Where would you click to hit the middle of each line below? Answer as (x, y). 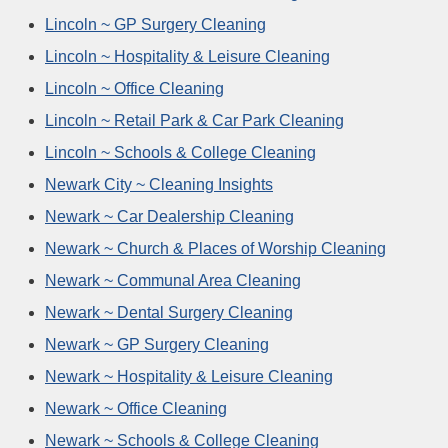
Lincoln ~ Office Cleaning (134, 88)
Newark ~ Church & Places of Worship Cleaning (215, 248)
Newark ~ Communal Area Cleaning (173, 280)
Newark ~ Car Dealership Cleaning (169, 216)
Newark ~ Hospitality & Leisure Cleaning (189, 376)
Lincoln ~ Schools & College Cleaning (180, 152)
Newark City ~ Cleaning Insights (159, 184)
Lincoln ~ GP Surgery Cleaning (155, 24)
